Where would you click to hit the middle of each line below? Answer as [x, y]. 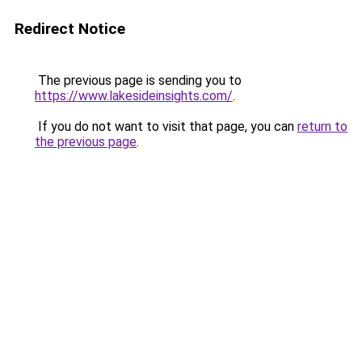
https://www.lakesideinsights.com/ [134, 96]
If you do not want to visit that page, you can [166, 126]
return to [322, 126]
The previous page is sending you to [138, 80]
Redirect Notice [70, 29]
